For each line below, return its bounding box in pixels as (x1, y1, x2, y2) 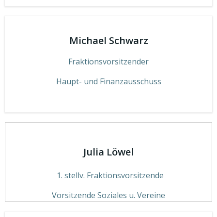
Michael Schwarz (69, 33, 148, 47)
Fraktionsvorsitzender (68, 56, 149, 67)
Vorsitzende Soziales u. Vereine (52, 189, 165, 201)
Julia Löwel (83, 145, 134, 158)
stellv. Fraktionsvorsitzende (64, 170, 164, 181)
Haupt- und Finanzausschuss (56, 76, 161, 87)
